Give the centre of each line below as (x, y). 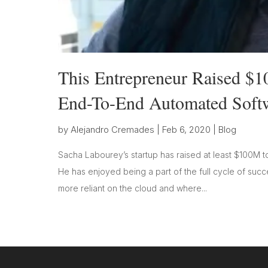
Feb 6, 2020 (186, 129)
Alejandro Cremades (112, 129)
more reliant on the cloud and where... (133, 188)
